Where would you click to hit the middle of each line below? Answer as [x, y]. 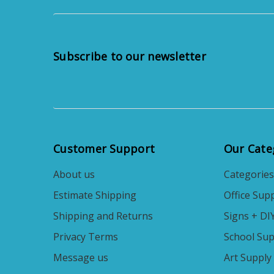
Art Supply [247, 258]
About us [74, 175]
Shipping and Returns [103, 216]
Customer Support [104, 149]
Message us [81, 258]
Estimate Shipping [95, 195]
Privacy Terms [86, 237]
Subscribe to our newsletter [130, 57]
